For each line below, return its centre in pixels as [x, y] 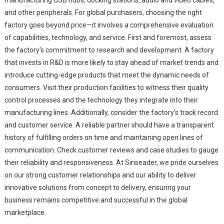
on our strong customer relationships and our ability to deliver [100, 175]
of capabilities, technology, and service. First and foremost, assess [108, 37]
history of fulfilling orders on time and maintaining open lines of [103, 137]
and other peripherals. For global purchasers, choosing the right [103, 12]
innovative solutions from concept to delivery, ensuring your [97, 187]
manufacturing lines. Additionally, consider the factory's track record [111, 112]
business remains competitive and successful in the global [96, 200]
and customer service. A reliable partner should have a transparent [109, 125]
